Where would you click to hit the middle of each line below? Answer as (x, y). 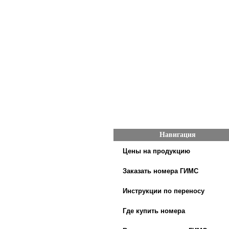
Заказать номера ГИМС (161, 171)
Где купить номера (154, 211)
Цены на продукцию (156, 151)
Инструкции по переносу (164, 191)
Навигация (177, 135)
